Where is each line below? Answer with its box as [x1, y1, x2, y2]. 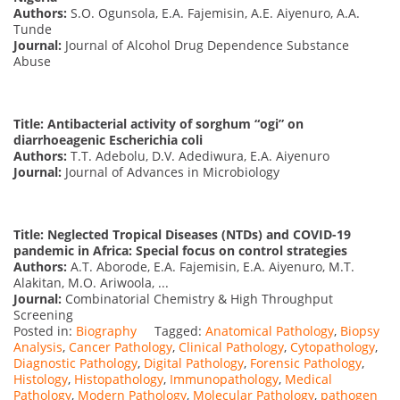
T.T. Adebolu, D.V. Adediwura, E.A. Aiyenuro [67, 146, 329, 164]
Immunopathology [170, 370, 279, 387]
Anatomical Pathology [205, 321, 334, 339]
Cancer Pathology [69, 337, 172, 355]
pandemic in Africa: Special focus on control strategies [13, 241, 347, 259]
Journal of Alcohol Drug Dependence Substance [62, 36, 349, 54]
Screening [13, 305, 73, 323]
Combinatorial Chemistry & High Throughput [62, 289, 333, 307]
